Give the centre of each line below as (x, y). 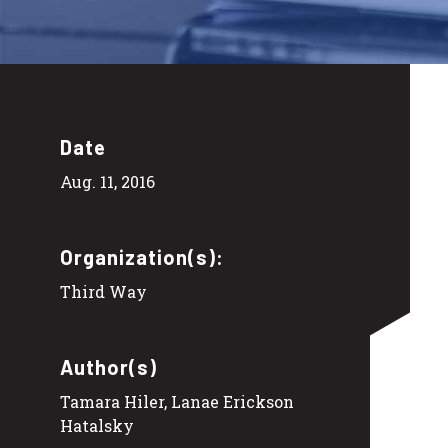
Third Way (103, 292)
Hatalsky (97, 426)
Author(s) (108, 367)
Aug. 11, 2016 (107, 182)
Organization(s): (142, 257)
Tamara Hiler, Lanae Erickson (177, 402)
